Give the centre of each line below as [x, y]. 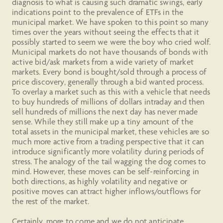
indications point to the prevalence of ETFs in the [98, 12]
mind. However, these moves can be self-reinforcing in [106, 171]
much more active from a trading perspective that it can [108, 141]
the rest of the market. [51, 201]
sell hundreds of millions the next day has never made [105, 111]
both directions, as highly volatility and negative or [100, 181]
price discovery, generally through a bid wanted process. [108, 82]
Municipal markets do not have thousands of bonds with [110, 52]
